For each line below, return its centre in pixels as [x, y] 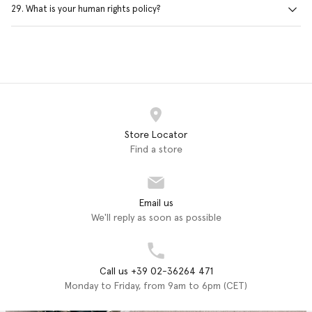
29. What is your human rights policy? [86, 10]
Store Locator [156, 135]
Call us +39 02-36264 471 [156, 271]
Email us [156, 203]
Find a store [156, 149]
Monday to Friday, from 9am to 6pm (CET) [156, 286]
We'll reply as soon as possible [156, 218]
